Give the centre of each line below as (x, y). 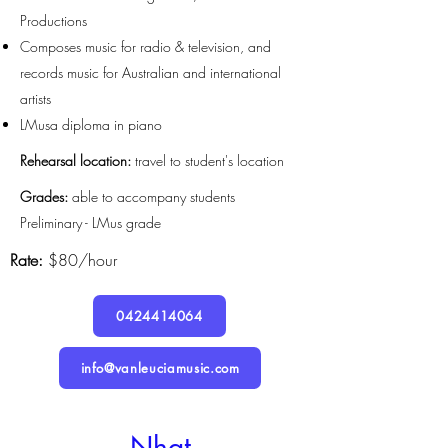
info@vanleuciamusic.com (160, 368)
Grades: (46, 196)
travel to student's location (209, 160)
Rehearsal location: (77, 160)
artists (35, 98)
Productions (53, 20)
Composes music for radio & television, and (145, 46)
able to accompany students (153, 196)
